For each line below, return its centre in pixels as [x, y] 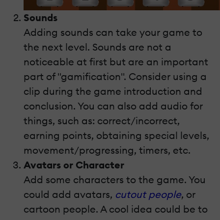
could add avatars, [69, 194]
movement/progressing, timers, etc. [107, 150]
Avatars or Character [74, 165]
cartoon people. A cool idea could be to [116, 209]
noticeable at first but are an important [116, 62]
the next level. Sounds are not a [97, 47]
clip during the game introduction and [113, 91]
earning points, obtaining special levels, [116, 136]
